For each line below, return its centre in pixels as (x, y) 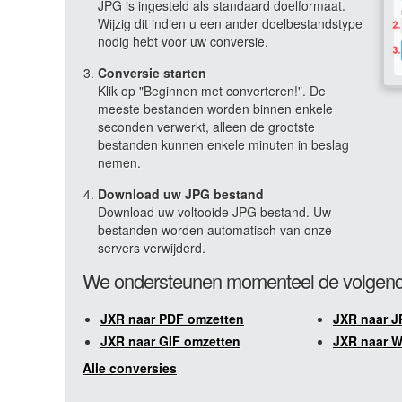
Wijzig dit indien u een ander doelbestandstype (230, 23)
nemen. (119, 162)
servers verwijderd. (152, 248)
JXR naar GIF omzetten (170, 341)
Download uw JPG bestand (181, 194)
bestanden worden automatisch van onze (215, 230)
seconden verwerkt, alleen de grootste (206, 127)
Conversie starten (152, 73)
